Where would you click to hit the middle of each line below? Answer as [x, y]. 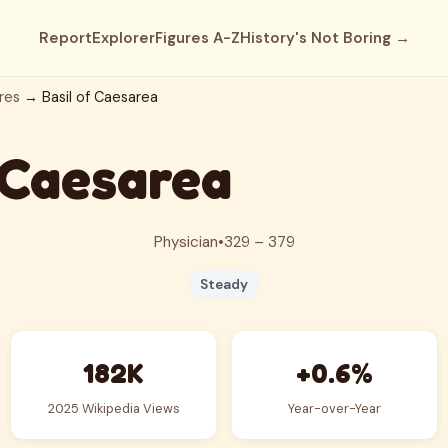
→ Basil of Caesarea [89, 97]
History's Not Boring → [324, 38]
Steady [224, 284]
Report [65, 38]
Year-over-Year [334, 408]
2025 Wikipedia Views [113, 408]
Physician [185, 242]
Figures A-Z [197, 38]
